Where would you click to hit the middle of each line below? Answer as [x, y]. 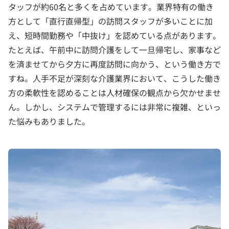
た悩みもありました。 [49, 121]
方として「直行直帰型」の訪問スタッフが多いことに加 [110, 21]
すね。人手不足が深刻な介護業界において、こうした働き [114, 78]
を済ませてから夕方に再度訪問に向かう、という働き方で [114, 64]
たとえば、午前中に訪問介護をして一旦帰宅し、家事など [114, 50]
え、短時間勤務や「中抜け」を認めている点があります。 [114, 35]
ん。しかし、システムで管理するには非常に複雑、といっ [114, 107]
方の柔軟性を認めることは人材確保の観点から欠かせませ [114, 93]
